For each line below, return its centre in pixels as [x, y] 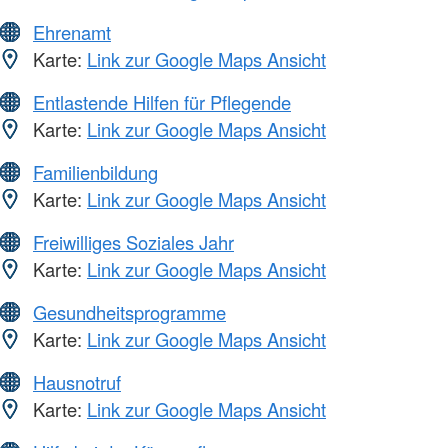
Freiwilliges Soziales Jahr [133, 242]
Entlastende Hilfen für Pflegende [162, 102]
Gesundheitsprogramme [129, 312]
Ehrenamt [72, 32]
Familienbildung [95, 172]
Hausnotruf [77, 382]
